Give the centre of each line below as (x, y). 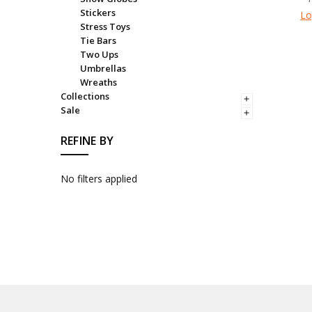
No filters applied (99, 178)
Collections (85, 96)
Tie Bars (98, 40)
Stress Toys (105, 26)
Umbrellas (103, 68)
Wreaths (98, 82)
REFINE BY (87, 141)
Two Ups (99, 54)
